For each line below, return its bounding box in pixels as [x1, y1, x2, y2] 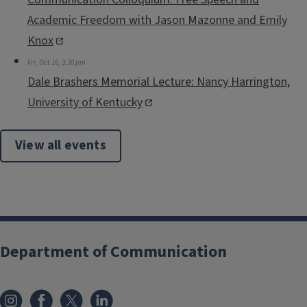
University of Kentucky [27, 93, 143, 111]
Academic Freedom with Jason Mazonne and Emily [27, 11, 287, 29]
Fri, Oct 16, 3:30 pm [27, 57, 86, 68]
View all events [15, 136, 106, 155]
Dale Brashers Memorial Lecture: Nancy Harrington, [27, 73, 290, 90]
